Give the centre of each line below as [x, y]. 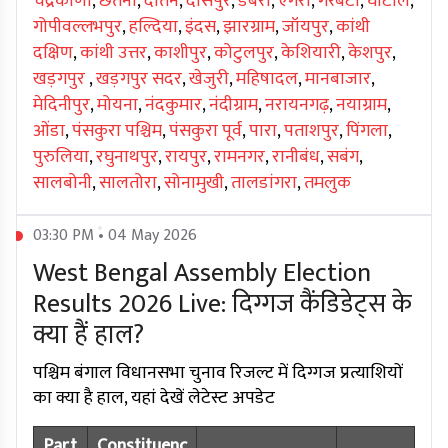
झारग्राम [249, 27]
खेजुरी [209, 79]
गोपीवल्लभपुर [77, 27]
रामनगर [239, 157]
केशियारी [311, 53]
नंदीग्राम [233, 105]
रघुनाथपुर [127, 157]
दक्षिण [53, 53]
